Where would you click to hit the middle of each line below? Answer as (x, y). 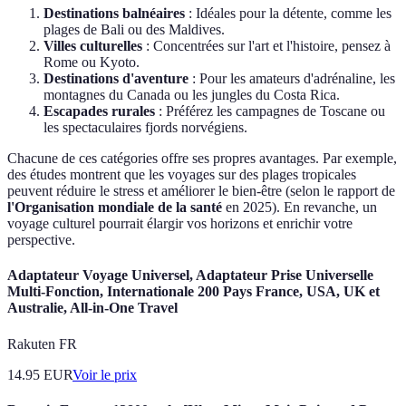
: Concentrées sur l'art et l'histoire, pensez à (266, 46)
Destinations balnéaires (114, 14)
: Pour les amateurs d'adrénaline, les (292, 79)
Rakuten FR (42, 343)
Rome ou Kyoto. (92, 63)
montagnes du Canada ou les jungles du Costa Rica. (192, 95)
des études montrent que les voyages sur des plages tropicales (182, 175)
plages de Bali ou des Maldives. (134, 30)
